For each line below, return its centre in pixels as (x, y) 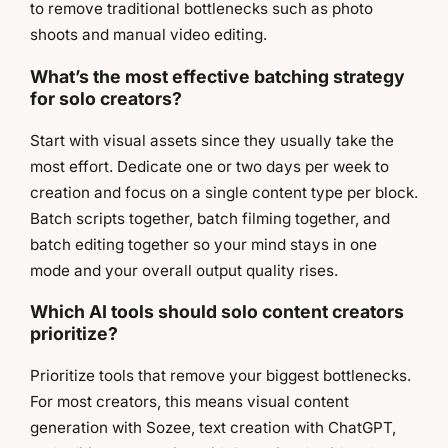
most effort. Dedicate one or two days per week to (209, 166)
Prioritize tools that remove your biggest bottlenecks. (220, 375)
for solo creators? (106, 99)
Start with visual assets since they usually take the (212, 140)
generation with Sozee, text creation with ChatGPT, (213, 427)
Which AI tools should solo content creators (217, 312)
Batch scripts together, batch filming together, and (210, 218)
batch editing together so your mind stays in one (203, 244)
